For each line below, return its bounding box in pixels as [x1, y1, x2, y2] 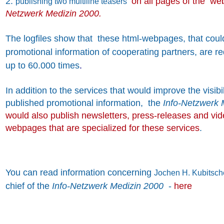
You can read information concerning [5, 167, 154, 178]
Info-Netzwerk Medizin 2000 [52, 181, 166, 191]
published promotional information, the [5, 98, 163, 108]
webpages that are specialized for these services [5, 123, 199, 133]
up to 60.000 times [5, 60, 79, 71]
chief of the [5, 181, 52, 191]
